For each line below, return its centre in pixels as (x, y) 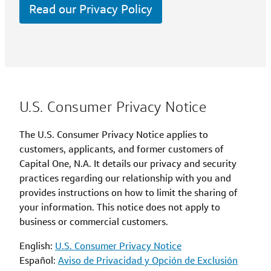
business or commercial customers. (95, 221)
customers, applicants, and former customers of (122, 149)
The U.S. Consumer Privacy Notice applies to (114, 134)
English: (37, 246)
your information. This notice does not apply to (120, 207)
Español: (39, 260)
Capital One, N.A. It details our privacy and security (128, 163)
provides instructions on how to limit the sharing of (129, 192)
